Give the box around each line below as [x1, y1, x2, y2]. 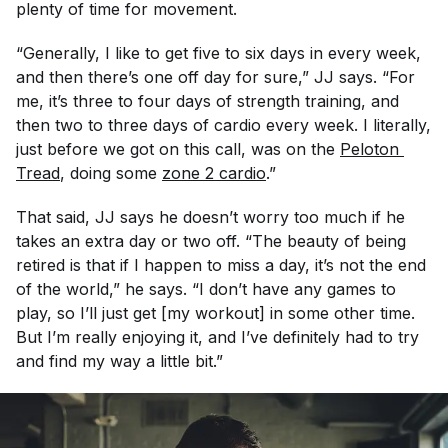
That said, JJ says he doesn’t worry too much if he [16, 207, 405, 227]
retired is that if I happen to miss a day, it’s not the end [16, 255, 426, 275]
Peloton [340, 139, 404, 159]
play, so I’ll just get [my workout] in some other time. [16, 303, 415, 323]
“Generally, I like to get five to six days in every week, [16, 43, 421, 63]
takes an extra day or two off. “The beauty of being [16, 231, 406, 251]
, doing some [60, 163, 162, 183]
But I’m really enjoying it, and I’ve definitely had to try [16, 327, 419, 347]
